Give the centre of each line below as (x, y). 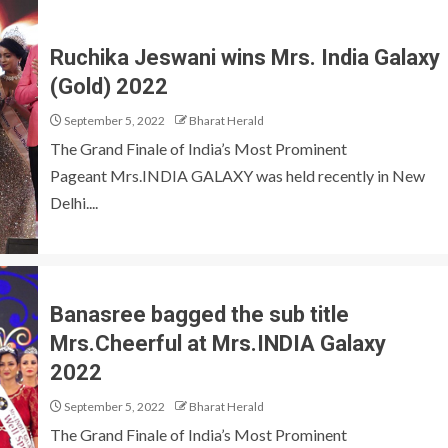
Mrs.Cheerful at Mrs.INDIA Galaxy (218, 343)
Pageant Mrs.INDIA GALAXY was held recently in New (237, 175)
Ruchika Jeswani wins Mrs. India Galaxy (245, 57)
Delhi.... (74, 202)
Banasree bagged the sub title (199, 314)
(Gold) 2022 (109, 86)
